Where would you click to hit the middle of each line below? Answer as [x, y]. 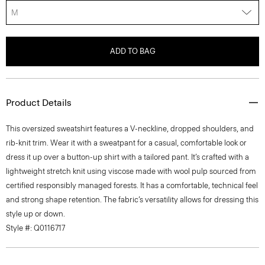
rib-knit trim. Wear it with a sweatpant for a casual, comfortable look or [126, 143]
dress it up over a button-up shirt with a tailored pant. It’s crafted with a [127, 157]
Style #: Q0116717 [35, 228]
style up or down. [35, 214]
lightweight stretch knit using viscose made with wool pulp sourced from [131, 171]
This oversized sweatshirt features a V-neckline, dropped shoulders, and [130, 129]
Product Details [39, 103]
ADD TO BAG [132, 51]
